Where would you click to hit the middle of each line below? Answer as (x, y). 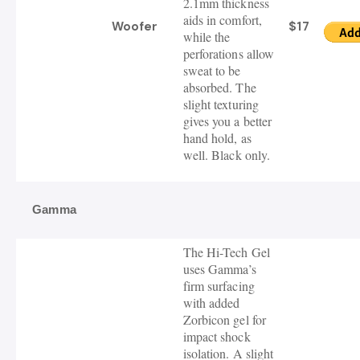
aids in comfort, (223, 20)
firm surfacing (219, 286)
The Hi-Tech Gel (226, 252)
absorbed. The (219, 88)
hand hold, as (217, 138)
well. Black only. (227, 155)
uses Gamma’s (219, 269)
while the (207, 37)
